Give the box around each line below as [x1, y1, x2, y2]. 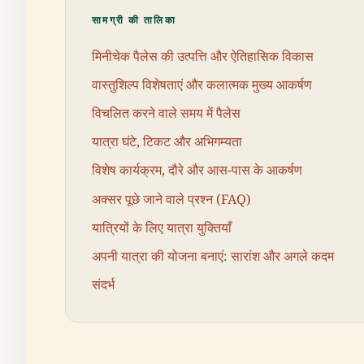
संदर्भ [92, 275, 115, 294]
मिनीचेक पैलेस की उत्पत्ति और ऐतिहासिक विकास [92, 46, 314, 65]
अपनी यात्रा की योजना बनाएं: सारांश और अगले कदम [92, 246, 334, 265]
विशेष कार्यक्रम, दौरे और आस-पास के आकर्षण [92, 161, 302, 180]
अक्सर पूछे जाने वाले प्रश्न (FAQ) [92, 189, 251, 208]
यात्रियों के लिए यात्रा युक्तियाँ [92, 218, 232, 236]
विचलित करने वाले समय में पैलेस [92, 103, 240, 122]
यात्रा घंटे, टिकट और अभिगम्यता [92, 132, 242, 151]
